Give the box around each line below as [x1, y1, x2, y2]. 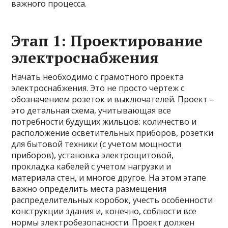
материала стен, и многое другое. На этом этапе [11, 172, 207, 183]
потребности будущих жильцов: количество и [11, 116, 197, 127]
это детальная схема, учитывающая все [11, 105, 172, 116]
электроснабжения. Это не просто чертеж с [11, 82, 185, 94]
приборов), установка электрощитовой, [11, 150, 174, 161]
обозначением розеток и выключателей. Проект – [11, 94, 215, 105]
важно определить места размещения [11, 183, 167, 194]
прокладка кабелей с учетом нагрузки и [11, 161, 172, 172]
